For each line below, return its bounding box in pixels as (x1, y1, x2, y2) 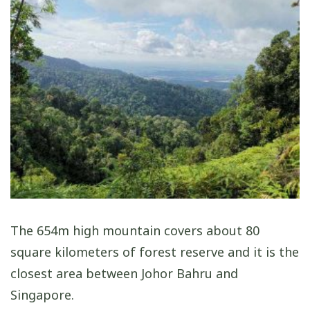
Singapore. (10, 286, 74, 303)
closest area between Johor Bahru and (10, 264, 238, 282)
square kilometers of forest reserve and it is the (10, 243, 299, 260)
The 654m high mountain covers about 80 (10, 221, 259, 239)
